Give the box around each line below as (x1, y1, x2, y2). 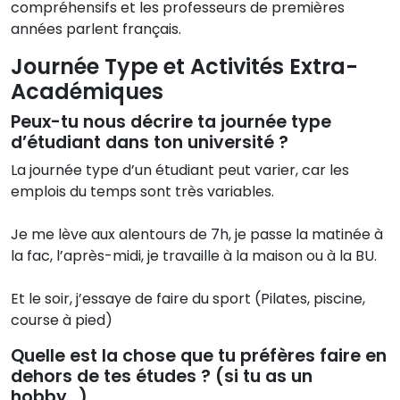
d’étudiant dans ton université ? (11, 130, 288, 155)
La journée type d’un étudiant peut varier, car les (11, 160, 349, 181)
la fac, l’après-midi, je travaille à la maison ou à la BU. (11, 246, 377, 267)
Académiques (11, 77, 163, 107)
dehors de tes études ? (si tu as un (11, 364, 312, 389)
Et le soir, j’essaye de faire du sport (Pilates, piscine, (11, 288, 365, 310)
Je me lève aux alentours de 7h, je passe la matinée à (11, 224, 383, 246)
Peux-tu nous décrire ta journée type (11, 110, 331, 135)
